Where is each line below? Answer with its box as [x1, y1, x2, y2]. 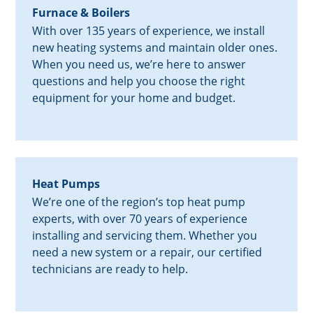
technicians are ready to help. [32, 261, 189, 277]
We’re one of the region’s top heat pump [32, 194, 246, 210]
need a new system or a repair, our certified [32, 245, 263, 261]
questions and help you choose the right [32, 73, 246, 89]
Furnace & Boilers [32, 5, 131, 21]
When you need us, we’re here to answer [32, 57, 247, 73]
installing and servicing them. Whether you [32, 228, 258, 244]
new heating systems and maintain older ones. [32, 40, 278, 56]
